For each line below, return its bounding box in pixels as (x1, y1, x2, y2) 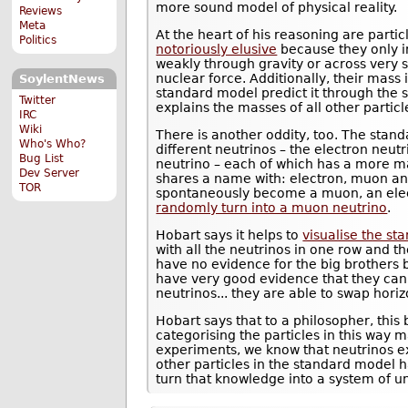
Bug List (19, 151, 65, 165)
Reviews (19, 5, 63, 18)
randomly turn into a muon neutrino (156, 199, 388, 215)
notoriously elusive (156, 41, 278, 56)
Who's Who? (19, 137, 87, 150)
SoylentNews (18, 72, 105, 87)
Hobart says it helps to (156, 227, 303, 242)
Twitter (19, 93, 56, 107)
